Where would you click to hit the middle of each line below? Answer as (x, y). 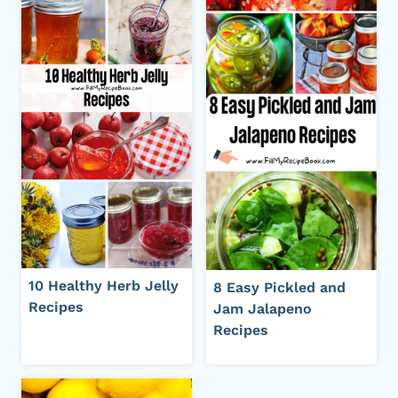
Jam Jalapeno (263, 309)
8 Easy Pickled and (279, 288)
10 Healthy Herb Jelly (103, 285)
